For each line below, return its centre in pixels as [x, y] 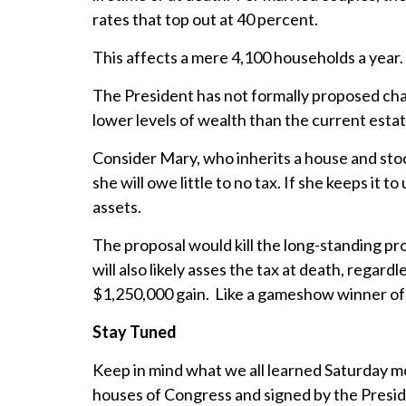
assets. [117, 207]
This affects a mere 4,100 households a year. [248, 58]
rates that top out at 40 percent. [207, 19]
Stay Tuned [135, 332]
